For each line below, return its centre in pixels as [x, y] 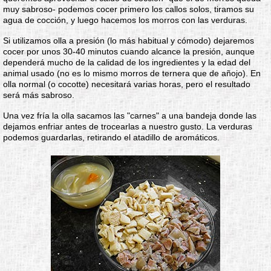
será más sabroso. [39, 95]
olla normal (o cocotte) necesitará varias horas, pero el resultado [127, 84]
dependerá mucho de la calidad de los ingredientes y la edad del [127, 62]
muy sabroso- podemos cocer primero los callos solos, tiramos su [129, 9]
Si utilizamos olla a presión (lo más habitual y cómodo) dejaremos [129, 41]
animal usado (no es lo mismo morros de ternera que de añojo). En [132, 73]
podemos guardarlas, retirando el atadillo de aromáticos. [111, 137]
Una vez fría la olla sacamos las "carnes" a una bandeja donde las [130, 116]
